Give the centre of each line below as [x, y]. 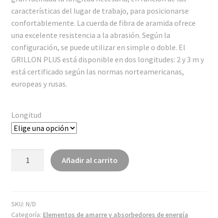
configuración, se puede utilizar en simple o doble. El [98, 47]
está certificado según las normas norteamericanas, [97, 72]
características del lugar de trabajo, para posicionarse [100, 11]
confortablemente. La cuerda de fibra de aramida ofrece [103, 23]
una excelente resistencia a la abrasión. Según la [91, 35]
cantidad [25, 179]
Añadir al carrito [90, 160]
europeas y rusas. [39, 84]
